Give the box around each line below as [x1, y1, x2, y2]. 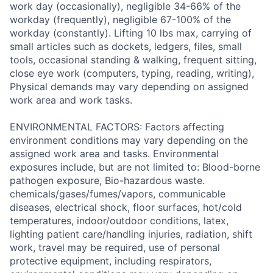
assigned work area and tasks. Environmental [10, 147, 219, 160]
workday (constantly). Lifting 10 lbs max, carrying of [10, 27, 252, 40]
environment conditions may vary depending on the [10, 134, 248, 147]
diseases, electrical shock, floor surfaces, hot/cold [10, 201, 242, 214]
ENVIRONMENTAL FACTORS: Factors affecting [10, 121, 224, 133]
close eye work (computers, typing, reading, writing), [10, 67, 254, 80]
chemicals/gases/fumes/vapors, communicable [10, 188, 225, 200]
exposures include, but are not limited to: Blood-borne [10, 161, 260, 174]
